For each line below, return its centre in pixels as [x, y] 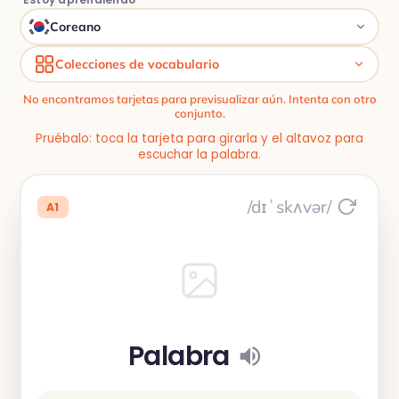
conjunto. [199, 113]
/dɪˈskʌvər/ [289, 206]
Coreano [75, 27]
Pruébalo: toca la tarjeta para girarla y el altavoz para [199, 138]
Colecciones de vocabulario [137, 64]
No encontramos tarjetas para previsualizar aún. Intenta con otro [199, 99]
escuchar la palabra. [199, 155]
